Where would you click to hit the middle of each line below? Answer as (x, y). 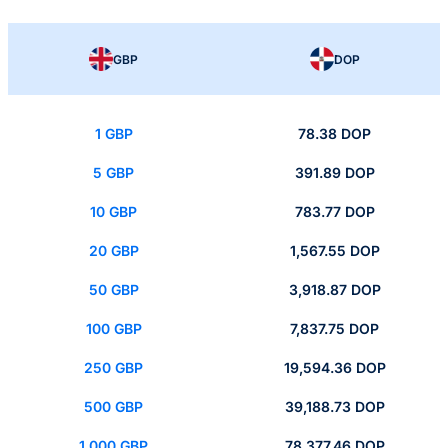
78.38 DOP (334, 134)
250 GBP (113, 368)
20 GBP (113, 251)
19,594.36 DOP (334, 368)
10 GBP (113, 212)
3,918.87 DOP (334, 290)
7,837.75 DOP (334, 329)
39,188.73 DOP (334, 407)
